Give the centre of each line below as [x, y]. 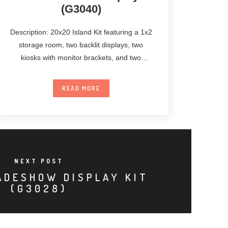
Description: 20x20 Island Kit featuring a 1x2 [81, 32]
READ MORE [81, 88]
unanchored [81, 70]
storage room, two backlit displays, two [81, 45]
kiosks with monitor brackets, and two [81, 57]
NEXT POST [39, 161]
